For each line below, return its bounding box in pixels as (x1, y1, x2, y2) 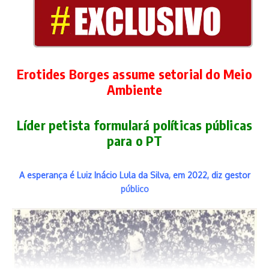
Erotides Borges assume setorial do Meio (17, 65, 252, 82)
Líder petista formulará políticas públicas (16, 116, 253, 133)
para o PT (106, 131, 163, 149)
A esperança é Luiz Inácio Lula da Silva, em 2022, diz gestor (19, 169, 250, 180)
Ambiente (106, 80, 163, 98)
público (120, 183, 149, 194)
